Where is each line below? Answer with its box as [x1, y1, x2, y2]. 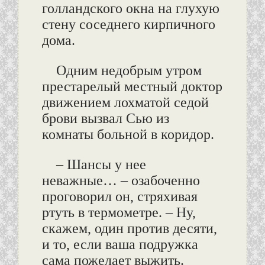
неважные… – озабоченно [41, 173, 200, 189]
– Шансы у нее [56, 157, 146, 173]
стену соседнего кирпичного [41, 17, 215, 33]
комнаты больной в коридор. [41, 127, 214, 143]
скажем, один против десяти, [41, 221, 217, 237]
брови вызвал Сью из [41, 111, 169, 127]
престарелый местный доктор [41, 79, 222, 95]
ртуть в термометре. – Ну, [41, 205, 196, 221]
